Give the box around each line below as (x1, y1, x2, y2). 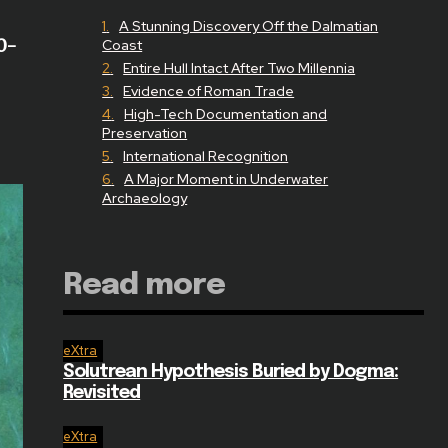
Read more (63, 270, 226, 302)
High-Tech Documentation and (124, 105, 328, 124)
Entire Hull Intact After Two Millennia (123, 59, 356, 78)
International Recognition (123, 147, 289, 166)
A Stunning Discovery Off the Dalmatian (119, 17, 379, 36)
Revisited (63, 384, 141, 403)
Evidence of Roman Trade (123, 82, 295, 101)
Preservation (102, 124, 188, 143)
